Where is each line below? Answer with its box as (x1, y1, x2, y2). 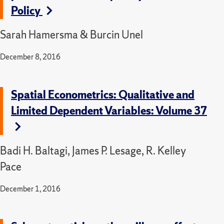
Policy (11, 3, 42, 18)
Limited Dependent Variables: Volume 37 (11, 103, 207, 118)
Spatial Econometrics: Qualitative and (11, 87, 194, 102)
